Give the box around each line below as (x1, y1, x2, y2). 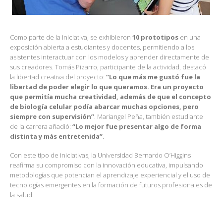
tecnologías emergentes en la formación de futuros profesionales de (10, 180, 212, 190)
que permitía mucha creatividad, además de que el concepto (10, 92, 211, 101)
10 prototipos (132, 32, 178, 42)
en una (178, 32, 201, 42)
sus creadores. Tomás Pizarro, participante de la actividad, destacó (10, 62, 206, 71)
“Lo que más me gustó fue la (106, 72, 200, 81)
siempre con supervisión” (10, 111, 94, 121)
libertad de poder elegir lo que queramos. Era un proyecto (10, 82, 204, 91)
